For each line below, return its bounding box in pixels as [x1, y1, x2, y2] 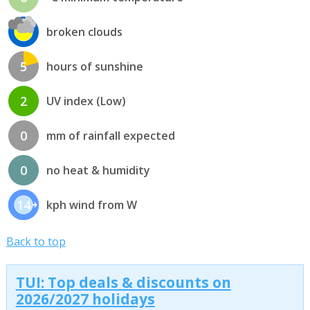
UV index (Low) [46, 93, 126, 109]
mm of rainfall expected [46, 127, 175, 143]
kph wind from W [46, 197, 137, 212]
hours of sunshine [46, 58, 143, 74]
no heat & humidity [46, 162, 150, 178]
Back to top [6, 233, 66, 249]
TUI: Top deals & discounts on [15, 273, 231, 293]
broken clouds [46, 24, 122, 39]
